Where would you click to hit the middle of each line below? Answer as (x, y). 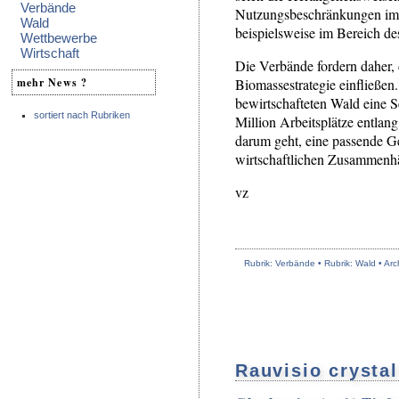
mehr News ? (52, 82)
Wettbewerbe (59, 37)
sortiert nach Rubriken (82, 114)
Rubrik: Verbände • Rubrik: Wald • (314, 263)
